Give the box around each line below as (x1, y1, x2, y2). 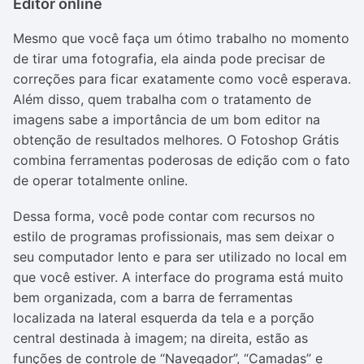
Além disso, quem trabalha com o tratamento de (13, 91, 311, 107)
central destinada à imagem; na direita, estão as (13, 330, 308, 346)
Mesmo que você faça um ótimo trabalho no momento (13, 30, 349, 46)
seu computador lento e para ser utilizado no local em (13, 249, 347, 265)
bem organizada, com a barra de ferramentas (13, 289, 292, 305)
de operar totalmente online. (13, 172, 188, 188)
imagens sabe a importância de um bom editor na (13, 111, 320, 128)
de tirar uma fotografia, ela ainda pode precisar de (13, 50, 325, 67)
